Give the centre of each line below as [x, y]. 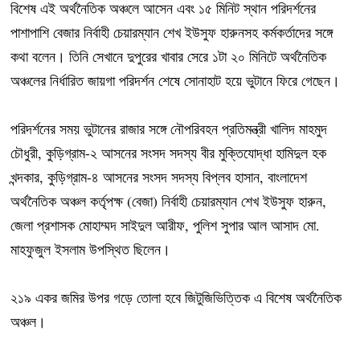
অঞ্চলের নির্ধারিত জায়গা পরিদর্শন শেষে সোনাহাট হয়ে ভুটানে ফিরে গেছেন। [176, 81]
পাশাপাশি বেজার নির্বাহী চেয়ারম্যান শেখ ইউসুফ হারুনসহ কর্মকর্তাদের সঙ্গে [172, 33]
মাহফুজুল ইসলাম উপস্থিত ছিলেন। [91, 250]
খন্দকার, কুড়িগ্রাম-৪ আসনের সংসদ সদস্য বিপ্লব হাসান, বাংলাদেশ [159, 177]
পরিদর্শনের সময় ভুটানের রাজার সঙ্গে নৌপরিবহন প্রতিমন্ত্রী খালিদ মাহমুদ [169, 129]
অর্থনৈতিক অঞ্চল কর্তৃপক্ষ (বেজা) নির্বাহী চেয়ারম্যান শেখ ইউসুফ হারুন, [169, 201]
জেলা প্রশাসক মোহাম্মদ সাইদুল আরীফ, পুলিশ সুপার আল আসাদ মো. [166, 225]
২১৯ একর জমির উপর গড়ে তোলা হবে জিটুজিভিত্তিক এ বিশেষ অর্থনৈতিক [176, 298]
